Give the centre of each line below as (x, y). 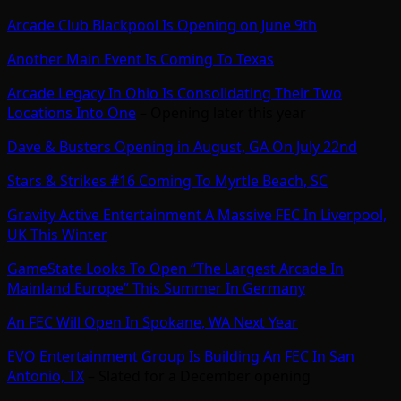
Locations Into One (72, 113)
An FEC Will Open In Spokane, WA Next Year (153, 323)
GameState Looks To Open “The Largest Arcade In (175, 269)
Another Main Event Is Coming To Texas (141, 60)
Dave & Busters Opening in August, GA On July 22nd (182, 147)
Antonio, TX (46, 376)
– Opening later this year (221, 113)
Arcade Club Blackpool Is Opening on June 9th (162, 26)
